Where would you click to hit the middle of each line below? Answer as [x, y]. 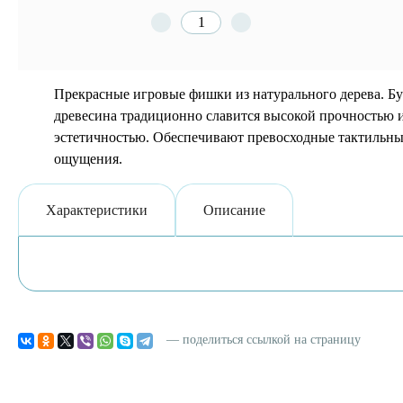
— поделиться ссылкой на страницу [264, 340]
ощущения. [88, 159]
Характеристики [97, 210]
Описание [234, 210]
